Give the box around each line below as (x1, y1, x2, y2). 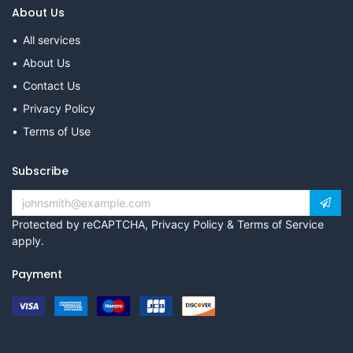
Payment (12, 266, 62, 282)
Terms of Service (237, 217, 324, 231)
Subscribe (12, 163, 69, 179)
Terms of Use (23, 124, 91, 138)
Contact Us (23, 79, 80, 92)
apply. (12, 234, 44, 247)
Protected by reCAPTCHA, (12, 217, 151, 231)
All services (23, 33, 80, 46)
